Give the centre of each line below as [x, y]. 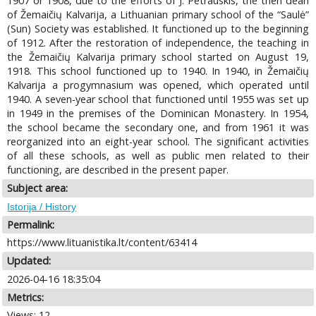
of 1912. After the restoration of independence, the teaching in [158, 43]
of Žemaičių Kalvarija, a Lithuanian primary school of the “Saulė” [158, 15]
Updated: [29, 261]
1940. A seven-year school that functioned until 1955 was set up [158, 99]
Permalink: [31, 224]
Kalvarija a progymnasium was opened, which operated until [158, 85]
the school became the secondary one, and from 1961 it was [158, 128]
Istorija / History [42, 206]
